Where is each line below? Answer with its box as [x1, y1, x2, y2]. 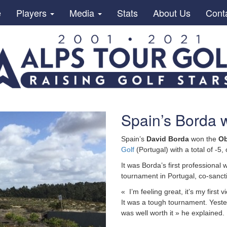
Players [16, 6, 49, 19]
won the [189, 135, 218, 143]
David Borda [146, 135, 189, 143]
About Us [153, 6, 191, 19]
